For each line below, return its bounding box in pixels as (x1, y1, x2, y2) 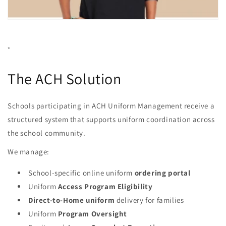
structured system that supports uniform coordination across (8, 115, 215, 125)
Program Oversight (56, 209, 128, 219)
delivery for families (116, 195, 184, 205)
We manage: (8, 147, 49, 157)
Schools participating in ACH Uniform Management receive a (8, 101, 215, 111)
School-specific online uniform (28, 168, 135, 178)
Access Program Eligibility (58, 182, 153, 192)
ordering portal (134, 168, 191, 178)
